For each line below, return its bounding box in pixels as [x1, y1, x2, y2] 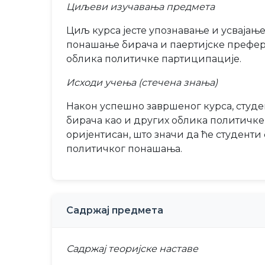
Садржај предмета [66, 205, 163, 216]
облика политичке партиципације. [66, 53, 241, 64]
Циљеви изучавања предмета [66, 1, 215, 12]
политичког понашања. [66, 143, 182, 154]
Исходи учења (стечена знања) [66, 77, 218, 88]
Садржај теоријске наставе [66, 243, 198, 254]
